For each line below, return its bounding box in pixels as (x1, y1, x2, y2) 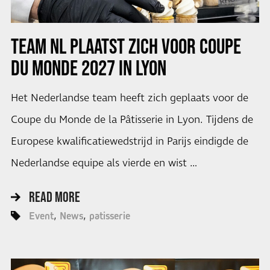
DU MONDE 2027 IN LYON (10, 55, 166, 80)
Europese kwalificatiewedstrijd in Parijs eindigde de (10, 134, 248, 149)
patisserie (89, 210, 130, 222)
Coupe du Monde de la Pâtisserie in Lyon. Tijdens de (10, 112, 253, 127)
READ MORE (28, 189, 80, 206)
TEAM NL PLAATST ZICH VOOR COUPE (10, 33, 241, 58)
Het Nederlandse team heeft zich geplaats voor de (10, 90, 248, 105)
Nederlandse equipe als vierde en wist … (10, 155, 197, 171)
